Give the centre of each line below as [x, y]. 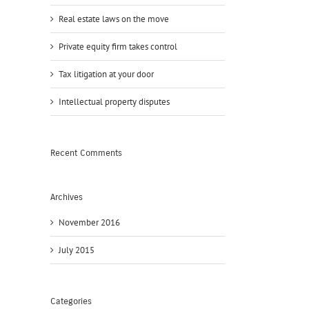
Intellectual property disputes [114, 101]
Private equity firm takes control [118, 46]
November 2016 [89, 223]
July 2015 [77, 250]
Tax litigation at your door [106, 74]
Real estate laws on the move [114, 19]
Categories [71, 302]
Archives [67, 197]
